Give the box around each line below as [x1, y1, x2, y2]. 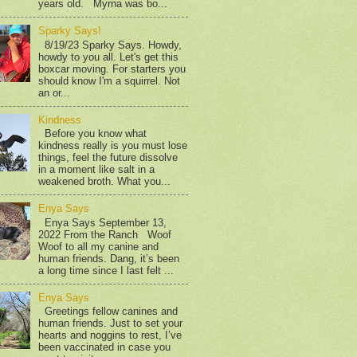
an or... [38, 86, 71, 99]
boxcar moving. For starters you [38, 62, 186, 75]
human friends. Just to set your [38, 317, 183, 330]
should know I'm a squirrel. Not [38, 74, 181, 87]
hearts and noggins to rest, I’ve [38, 329, 182, 342]
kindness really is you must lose [38, 139, 188, 152]
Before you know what [38, 127, 147, 140]
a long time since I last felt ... [38, 264, 175, 277]
